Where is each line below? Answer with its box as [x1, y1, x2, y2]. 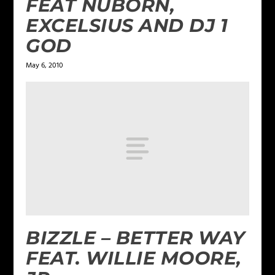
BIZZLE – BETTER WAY [26, 226, 246, 249]
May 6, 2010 [26, 59, 64, 72]
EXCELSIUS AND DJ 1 [26, 14, 228, 37]
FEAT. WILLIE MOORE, [26, 246, 242, 269]
